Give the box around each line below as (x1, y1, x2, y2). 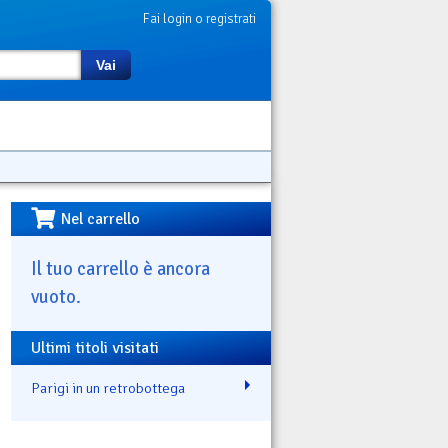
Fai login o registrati (143, 10, 256, 27)
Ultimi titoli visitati (31, 337, 159, 358)
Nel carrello (61, 209, 141, 229)
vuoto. (31, 284, 81, 308)
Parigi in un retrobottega (31, 378, 185, 397)
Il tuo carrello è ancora (31, 256, 210, 280)
